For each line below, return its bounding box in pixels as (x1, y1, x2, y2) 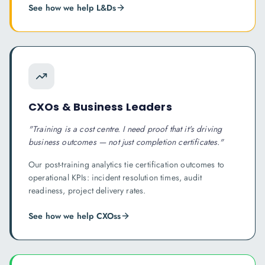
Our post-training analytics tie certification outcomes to (28, 159, 225, 170)
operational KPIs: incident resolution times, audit (28, 172, 202, 183)
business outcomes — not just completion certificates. (28, 136, 220, 148)
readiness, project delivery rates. (28, 185, 146, 196)
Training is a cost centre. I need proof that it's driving (33, 123, 222, 135)
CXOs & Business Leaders (28, 99, 172, 114)
